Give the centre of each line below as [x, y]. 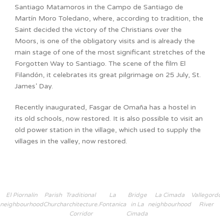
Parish [53, 195]
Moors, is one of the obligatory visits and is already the [105, 41]
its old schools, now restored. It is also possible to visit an [109, 118]
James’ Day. [34, 86]
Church [53, 204]
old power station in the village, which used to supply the [108, 130]
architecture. [81, 204]
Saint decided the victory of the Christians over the [98, 30]
